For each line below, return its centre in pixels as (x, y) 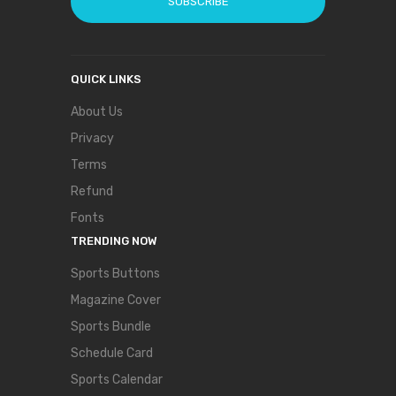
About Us (97, 112)
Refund (92, 191)
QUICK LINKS (106, 79)
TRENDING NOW (114, 241)
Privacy (92, 138)
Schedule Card (112, 353)
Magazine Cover (116, 300)
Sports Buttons (115, 274)
